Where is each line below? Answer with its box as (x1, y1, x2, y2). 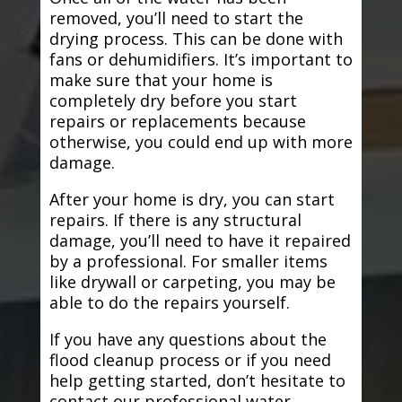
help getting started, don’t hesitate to (48, 370, 345, 392)
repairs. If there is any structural (48, 209, 301, 232)
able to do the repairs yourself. (48, 292, 290, 314)
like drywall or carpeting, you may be (48, 271, 336, 293)
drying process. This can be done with (48, 28, 343, 50)
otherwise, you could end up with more (48, 131, 353, 153)
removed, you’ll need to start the (48, 7, 303, 30)
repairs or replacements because (48, 110, 306, 133)
